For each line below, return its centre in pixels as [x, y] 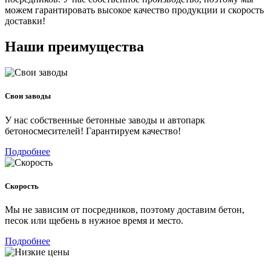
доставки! [25, 21]
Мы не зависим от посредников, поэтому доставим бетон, [125, 209]
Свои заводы [28, 96]
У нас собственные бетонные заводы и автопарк [105, 120]
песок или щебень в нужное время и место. [94, 220]
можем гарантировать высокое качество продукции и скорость [134, 10]
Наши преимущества [74, 47]
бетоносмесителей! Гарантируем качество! [93, 131]
